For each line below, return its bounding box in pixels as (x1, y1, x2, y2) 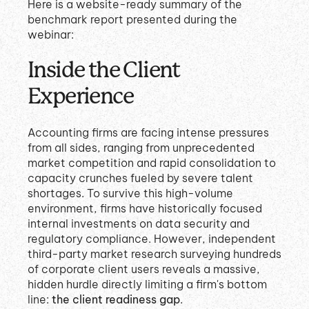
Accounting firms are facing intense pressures (28, 126, 269, 140)
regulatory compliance (28, 232, 148, 246)
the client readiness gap (52, 292, 180, 307)
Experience (28, 83, 133, 110)
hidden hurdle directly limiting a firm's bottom (28, 277, 267, 292)
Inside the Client (28, 57, 180, 83)
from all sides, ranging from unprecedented (28, 141, 255, 155)
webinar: (28, 27, 74, 41)
